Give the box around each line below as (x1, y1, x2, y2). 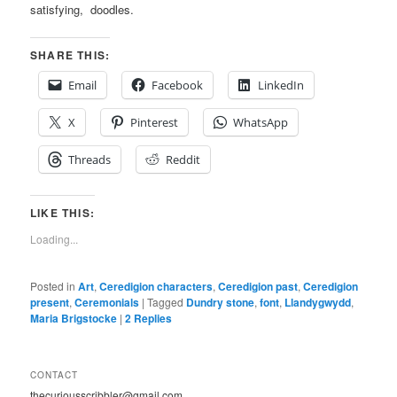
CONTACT (30, 369, 79, 382)
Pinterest (130, 113, 179, 130)
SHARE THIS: (30, 46, 111, 63)
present (30, 293, 70, 310)
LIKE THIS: (30, 204, 96, 221)
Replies (131, 309, 173, 326)
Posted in (30, 277, 76, 293)
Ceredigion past (218, 277, 299, 294)
